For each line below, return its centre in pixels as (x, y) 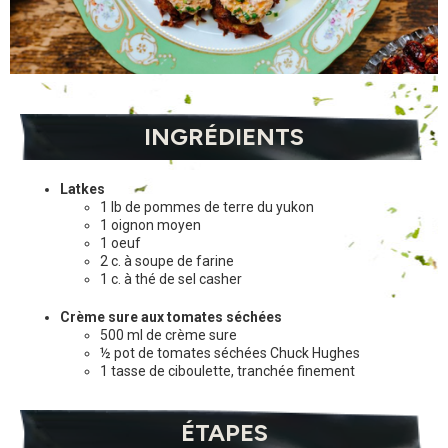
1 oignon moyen (150, 225)
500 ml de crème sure (168, 335)
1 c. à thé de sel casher (171, 279)
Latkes (82, 189)
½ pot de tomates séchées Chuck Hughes (230, 353)
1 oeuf (120, 243)
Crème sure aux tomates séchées (171, 317)
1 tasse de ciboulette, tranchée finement (227, 371)
